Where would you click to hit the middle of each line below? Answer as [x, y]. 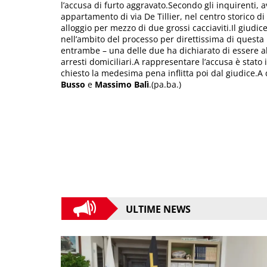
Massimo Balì [121, 84]
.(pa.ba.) [165, 84]
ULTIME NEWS [158, 209]
